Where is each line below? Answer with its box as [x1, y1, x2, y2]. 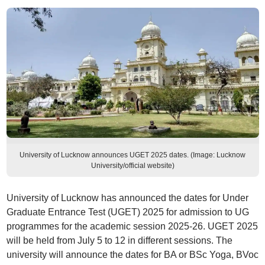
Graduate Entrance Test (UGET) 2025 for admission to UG [6, 207, 249, 217]
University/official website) [91, 161, 174, 170]
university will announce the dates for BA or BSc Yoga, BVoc [6, 250, 258, 260]
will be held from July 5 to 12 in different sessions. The [6, 235, 232, 245]
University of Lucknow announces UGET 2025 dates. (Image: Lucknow [20, 151, 245, 159]
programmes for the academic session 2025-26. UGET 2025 [6, 221, 258, 231]
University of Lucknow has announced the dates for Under [6, 193, 248, 203]
